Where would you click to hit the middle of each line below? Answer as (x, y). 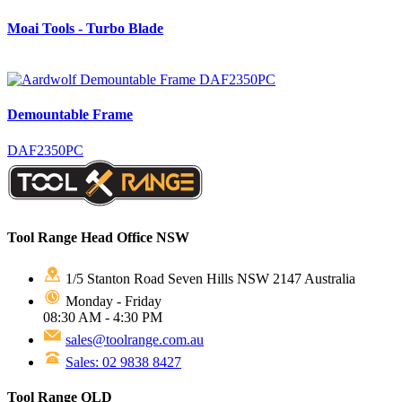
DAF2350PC (45, 150)
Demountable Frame (70, 115)
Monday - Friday (114, 301)
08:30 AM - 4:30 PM (103, 318)
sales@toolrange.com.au (135, 340)
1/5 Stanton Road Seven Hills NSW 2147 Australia (210, 279)
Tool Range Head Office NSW (98, 237)
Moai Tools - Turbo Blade (85, 28)
